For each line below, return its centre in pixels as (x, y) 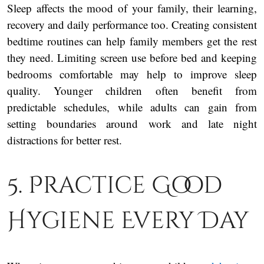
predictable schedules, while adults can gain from (132, 107)
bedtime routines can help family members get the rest (132, 41)
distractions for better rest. (65, 140)
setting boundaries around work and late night (132, 123)
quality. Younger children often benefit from (132, 90)
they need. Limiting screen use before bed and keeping (132, 57)
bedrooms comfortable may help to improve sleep (132, 74)
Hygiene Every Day (128, 221)
